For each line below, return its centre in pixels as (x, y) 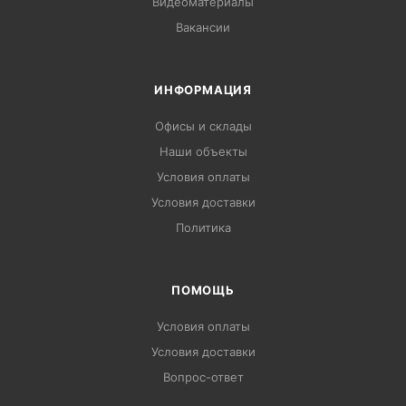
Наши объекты (203, 151)
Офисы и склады (203, 126)
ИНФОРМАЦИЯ (203, 89)
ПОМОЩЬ (203, 290)
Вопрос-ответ (203, 377)
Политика (203, 227)
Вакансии (203, 27)
